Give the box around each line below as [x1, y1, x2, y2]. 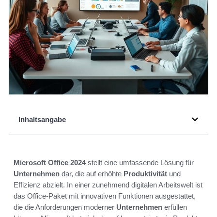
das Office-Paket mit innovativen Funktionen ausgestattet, [14, 192, 196, 201]
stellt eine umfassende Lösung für [86, 158, 194, 167]
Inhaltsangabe [18, 115, 66, 124]
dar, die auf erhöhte [60, 170, 124, 178]
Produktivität [124, 170, 167, 178]
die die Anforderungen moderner [14, 203, 116, 212]
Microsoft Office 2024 [14, 158, 86, 167]
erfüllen [162, 203, 187, 212]
